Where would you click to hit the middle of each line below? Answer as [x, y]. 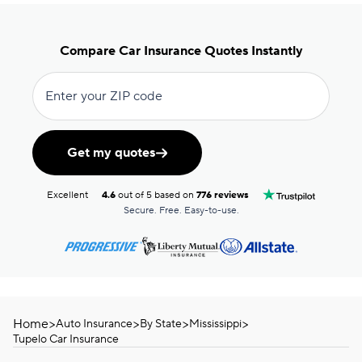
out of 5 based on [156, 195]
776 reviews [223, 195]
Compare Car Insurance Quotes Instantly [181, 51]
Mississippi [215, 324]
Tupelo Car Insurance [66, 339]
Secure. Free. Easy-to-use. [181, 210]
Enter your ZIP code [104, 96]
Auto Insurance [94, 324]
